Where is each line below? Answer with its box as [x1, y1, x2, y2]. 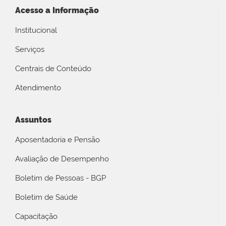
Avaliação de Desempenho [15, 154, 109, 164]
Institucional [15, 25, 57, 35]
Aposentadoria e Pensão [15, 135, 100, 145]
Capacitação [15, 212, 58, 221]
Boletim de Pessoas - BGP [15, 174, 106, 183]
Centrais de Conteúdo [15, 64, 91, 73]
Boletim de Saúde [15, 193, 78, 202]
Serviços [15, 44, 44, 54]
